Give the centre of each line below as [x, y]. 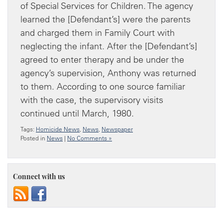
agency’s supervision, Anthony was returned [108, 73]
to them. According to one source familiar [103, 86]
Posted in [34, 138]
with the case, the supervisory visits [92, 100]
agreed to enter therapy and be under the [102, 59]
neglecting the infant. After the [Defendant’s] [109, 46]
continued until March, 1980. [77, 113]
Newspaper [117, 129]
